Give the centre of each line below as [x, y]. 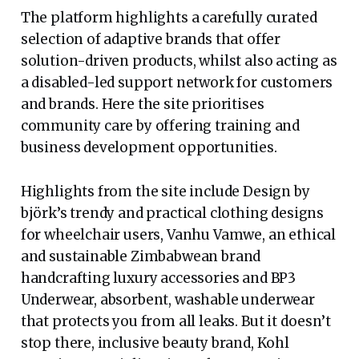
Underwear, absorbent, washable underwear [167, 299]
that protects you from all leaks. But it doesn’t [175, 321]
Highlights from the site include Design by [165, 191]
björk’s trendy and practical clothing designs [172, 213]
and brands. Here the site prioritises [142, 104]
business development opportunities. [149, 147]
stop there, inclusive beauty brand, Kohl [155, 343]
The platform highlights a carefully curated [169, 17]
